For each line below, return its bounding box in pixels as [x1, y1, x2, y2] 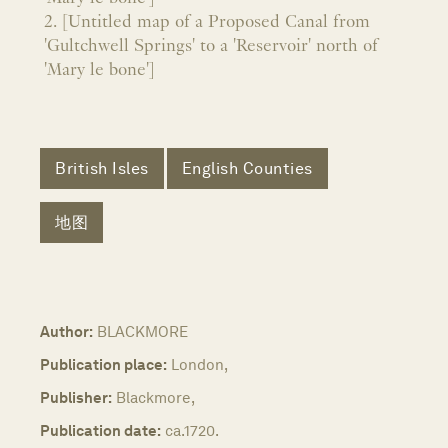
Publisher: [40, 387, 112, 407]
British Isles [55, 159, 149, 179]
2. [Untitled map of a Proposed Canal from [44, 12, 370, 32]
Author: [40, 321, 93, 341]
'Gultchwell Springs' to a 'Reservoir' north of [44, 36, 378, 56]
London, [171, 354, 228, 374]
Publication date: [40, 420, 161, 440]
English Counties [181, 159, 313, 179]
